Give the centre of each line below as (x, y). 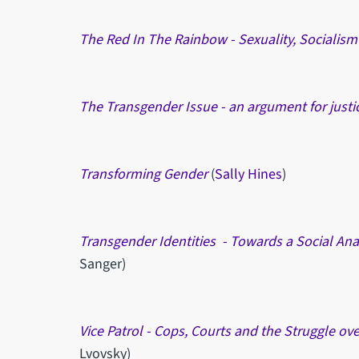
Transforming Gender (143, 174)
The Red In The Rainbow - (158, 39)
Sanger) (102, 264)
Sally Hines (248, 174)
